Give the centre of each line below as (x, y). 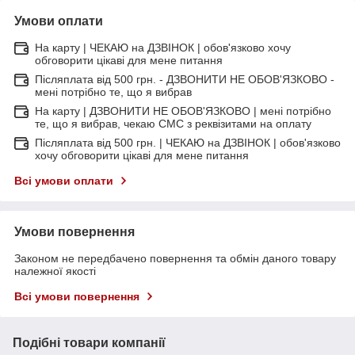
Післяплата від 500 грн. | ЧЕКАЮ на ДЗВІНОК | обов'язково (188, 142)
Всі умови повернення (77, 296)
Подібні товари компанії (89, 342)
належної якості (55, 271)
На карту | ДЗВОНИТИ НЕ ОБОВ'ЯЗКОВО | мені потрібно (183, 111)
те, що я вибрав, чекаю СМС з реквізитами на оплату (173, 123)
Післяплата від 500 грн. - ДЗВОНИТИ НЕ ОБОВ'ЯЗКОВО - (185, 79)
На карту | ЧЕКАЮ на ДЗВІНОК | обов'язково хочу (163, 47)
